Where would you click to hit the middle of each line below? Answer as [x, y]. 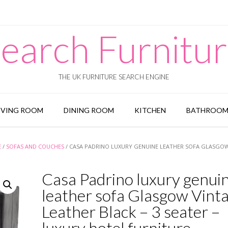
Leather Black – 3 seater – [131, 211]
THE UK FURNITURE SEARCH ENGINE [114, 77]
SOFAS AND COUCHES [35, 146]
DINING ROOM [89, 110]
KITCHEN [150, 110]
